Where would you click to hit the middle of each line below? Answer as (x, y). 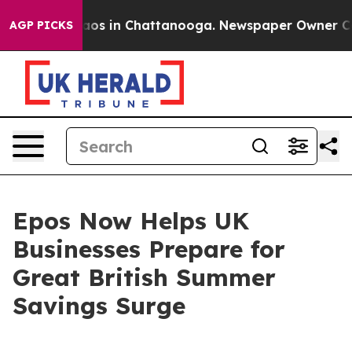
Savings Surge (99, 306)
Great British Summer (144, 277)
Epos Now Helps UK (131, 221)
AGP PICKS (41, 25)
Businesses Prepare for (149, 249)
